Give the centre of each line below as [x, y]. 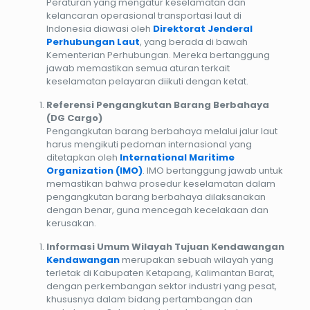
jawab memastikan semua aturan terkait [138, 68]
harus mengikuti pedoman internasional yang [149, 144]
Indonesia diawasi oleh [99, 28]
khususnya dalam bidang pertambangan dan [149, 299]
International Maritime [177, 157]
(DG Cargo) [74, 118]
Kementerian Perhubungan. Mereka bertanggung [158, 55]
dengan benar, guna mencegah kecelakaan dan [157, 210]
